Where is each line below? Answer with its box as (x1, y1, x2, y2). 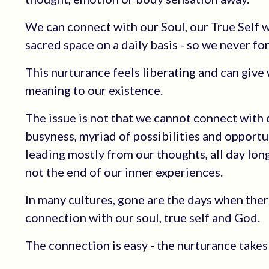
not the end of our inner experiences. (25, 165, 223, 179)
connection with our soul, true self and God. (25, 210, 260, 225)
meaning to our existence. (25, 83, 163, 97)
